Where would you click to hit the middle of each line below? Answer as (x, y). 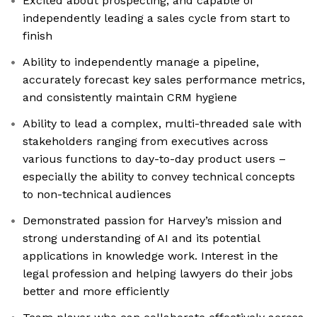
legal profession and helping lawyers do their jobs (158, 274)
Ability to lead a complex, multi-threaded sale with (162, 124)
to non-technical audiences (97, 195)
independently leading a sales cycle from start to (156, 18)
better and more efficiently (96, 292)
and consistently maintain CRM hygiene (130, 98)
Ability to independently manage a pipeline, (141, 62)
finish (38, 36)
